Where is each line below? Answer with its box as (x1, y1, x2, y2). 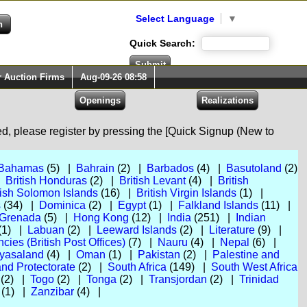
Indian (235, 212, 266, 223)
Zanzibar (30, 286, 74, 297)
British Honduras (5, 175, 87, 186)
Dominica (38, 199, 86, 211)
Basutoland (225, 162, 282, 174)
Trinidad (238, 273, 279, 285)
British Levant (119, 175, 186, 186)
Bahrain (75, 162, 114, 174)
